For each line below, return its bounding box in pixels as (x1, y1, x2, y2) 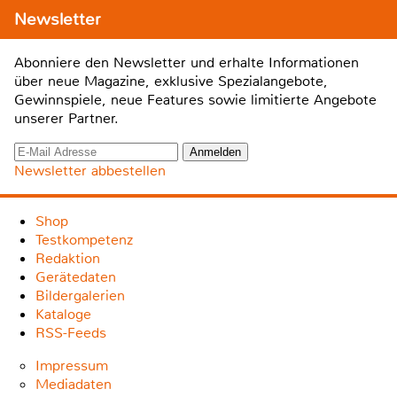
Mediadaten (35, 374, 112, 393)
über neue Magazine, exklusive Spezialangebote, (14, 71, 328, 90)
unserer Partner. (14, 108, 119, 128)
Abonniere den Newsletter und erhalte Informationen (14, 52, 359, 72)
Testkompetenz (35, 230, 133, 249)
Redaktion (35, 248, 100, 268)
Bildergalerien (35, 285, 125, 305)
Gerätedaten (35, 267, 116, 286)
